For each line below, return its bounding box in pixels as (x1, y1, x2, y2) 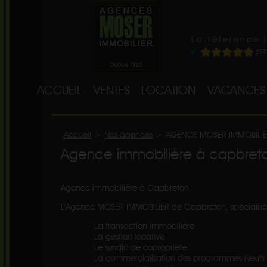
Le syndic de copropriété (61, 243, 187, 252)
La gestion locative (61, 232, 164, 241)
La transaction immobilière (61, 221, 194, 231)
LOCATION (141, 83, 195, 97)
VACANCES (207, 83, 265, 97)
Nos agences (104, 130, 153, 139)
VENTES (94, 83, 129, 97)
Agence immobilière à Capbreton (61, 183, 189, 193)
